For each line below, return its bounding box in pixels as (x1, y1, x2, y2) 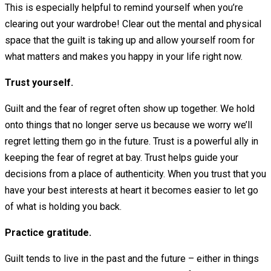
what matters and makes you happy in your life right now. (5, 51, 243, 63)
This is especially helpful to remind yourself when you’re (5, 2, 243, 14)
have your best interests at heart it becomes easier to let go (5, 184, 258, 197)
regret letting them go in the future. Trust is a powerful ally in (5, 135, 258, 148)
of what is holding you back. (5, 201, 122, 213)
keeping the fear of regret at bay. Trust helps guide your (5, 152, 238, 164)
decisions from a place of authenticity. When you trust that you (5, 168, 266, 180)
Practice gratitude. (5, 227, 91, 239)
